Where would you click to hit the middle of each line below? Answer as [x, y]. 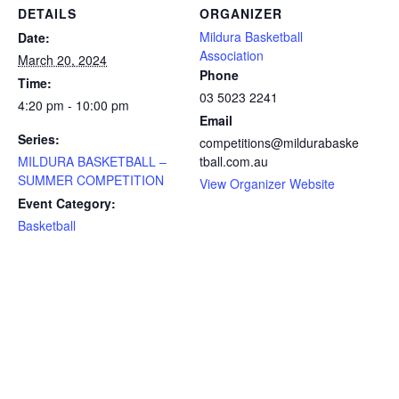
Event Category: [67, 203]
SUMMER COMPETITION [91, 180]
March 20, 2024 [62, 60]
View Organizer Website [267, 183]
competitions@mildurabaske [279, 142]
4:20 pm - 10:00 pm [73, 105]
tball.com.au [234, 161]
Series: [39, 139]
